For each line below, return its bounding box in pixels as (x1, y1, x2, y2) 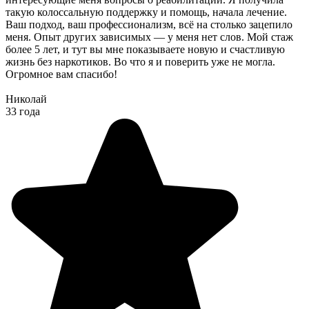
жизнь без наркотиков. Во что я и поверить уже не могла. (6, 56, 275, 68)
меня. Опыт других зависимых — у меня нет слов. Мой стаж (6, 31, 293, 43)
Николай (6, 93, 47, 106)
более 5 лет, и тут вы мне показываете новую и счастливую (6, 43, 285, 56)
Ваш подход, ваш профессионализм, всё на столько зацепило (6, 19, 292, 31)
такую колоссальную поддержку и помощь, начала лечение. (6, 6, 287, 19)
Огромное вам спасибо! (6, 68, 117, 81)
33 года (6, 106, 40, 118)
